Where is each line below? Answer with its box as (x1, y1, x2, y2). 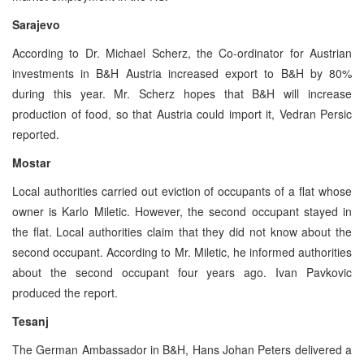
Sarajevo (12, 15, 60, 32)
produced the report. (12, 284, 118, 301)
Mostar (12, 154, 50, 171)
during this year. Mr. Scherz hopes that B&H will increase (12, 84, 352, 102)
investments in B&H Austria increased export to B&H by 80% (12, 64, 352, 81)
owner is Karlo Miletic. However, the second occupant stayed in (12, 202, 352, 219)
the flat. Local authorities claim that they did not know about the (12, 223, 352, 240)
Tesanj (12, 312, 49, 329)
